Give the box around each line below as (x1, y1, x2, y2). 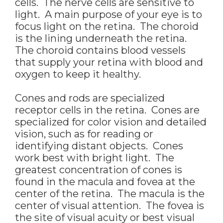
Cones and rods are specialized (15, 92, 165, 105)
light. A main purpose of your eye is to (15, 8, 202, 21)
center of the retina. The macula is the (15, 188, 205, 200)
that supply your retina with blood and (15, 56, 203, 69)
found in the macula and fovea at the (15, 176, 195, 188)
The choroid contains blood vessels (15, 44, 186, 57)
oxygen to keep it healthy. (15, 68, 146, 81)
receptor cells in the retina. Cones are (15, 104, 200, 116)
